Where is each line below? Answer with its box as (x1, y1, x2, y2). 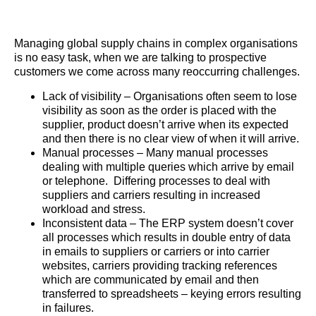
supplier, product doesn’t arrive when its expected (42, 118, 288, 130)
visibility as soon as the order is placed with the (42, 104, 276, 116)
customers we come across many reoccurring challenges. (14, 66, 300, 78)
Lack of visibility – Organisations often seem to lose (42, 90, 297, 102)
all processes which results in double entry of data (42, 231, 291, 243)
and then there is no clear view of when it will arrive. (42, 132, 299, 145)
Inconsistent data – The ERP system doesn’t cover (42, 217, 293, 229)
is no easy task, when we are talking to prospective (14, 51, 267, 64)
